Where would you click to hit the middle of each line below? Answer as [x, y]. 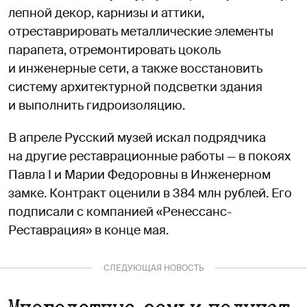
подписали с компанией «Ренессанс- [120, 211]
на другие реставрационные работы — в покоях [149, 156]
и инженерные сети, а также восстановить [135, 68]
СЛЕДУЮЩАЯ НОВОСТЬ [153, 268]
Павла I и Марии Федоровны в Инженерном [139, 174]
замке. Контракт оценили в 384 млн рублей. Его [150, 193]
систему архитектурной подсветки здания [135, 87]
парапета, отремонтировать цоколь [114, 50]
